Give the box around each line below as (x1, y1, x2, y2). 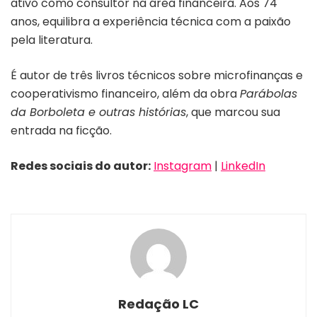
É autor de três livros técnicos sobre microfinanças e (11, 67, 303, 83)
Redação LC (118, 294, 199, 313)
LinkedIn (221, 157, 265, 174)
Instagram (154, 157, 212, 174)
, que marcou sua (186, 103, 280, 120)
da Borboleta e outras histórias (11, 103, 186, 120)
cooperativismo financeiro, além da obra (11, 85, 240, 102)
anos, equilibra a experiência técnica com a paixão (11, 13, 291, 30)
